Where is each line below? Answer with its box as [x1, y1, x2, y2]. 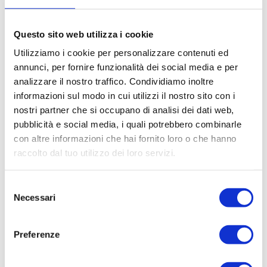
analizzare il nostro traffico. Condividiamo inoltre [14, 76, 214, 86]
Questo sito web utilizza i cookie [14, 29, 154, 39]
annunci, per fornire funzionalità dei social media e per [14, 61, 238, 72]
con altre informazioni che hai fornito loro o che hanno [14, 133, 237, 144]
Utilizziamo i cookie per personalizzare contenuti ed [14, 47, 228, 58]
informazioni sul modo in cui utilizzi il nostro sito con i [14, 90, 235, 101]
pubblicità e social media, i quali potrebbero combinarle [14, 119, 241, 129]
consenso [4, 209, 43, 219]
